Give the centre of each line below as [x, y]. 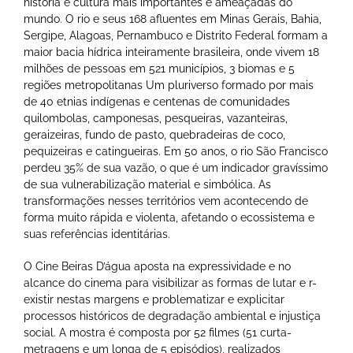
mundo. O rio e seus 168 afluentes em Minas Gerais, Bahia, [173, 19]
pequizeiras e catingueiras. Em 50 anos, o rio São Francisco [176, 151]
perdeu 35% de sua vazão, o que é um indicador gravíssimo [176, 167]
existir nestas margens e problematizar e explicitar [154, 299]
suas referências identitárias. [97, 234]
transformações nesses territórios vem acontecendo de [166, 201]
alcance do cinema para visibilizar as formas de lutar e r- [170, 282]
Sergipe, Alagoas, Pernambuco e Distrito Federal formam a [176, 35]
